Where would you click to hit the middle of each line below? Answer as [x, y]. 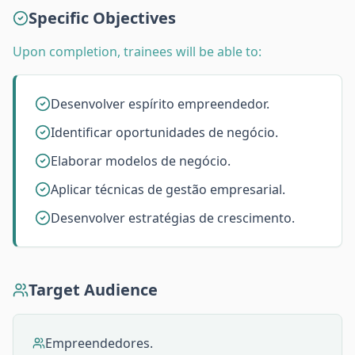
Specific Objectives [102, 18]
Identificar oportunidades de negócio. [164, 132]
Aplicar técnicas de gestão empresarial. [168, 189]
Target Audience [93, 290]
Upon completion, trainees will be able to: [137, 52]
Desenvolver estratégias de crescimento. [173, 218]
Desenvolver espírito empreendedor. [160, 104]
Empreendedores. [99, 343]
